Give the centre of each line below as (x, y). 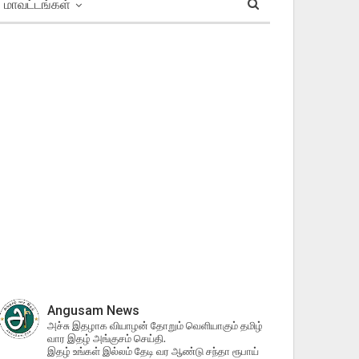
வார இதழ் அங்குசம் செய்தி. (106, 338)
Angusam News (93, 311)
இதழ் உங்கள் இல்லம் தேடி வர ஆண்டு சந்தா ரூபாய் (153, 351)
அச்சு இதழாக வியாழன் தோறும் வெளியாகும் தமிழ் (155, 325)
